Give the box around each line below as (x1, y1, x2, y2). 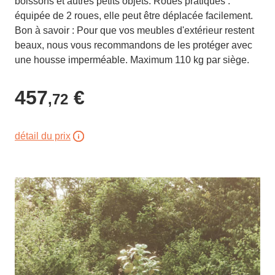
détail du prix (15, 131, 71, 141)
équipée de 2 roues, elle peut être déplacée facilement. (15, 10, 253, 21)
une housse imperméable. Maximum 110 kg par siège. (15, 55, 249, 65)
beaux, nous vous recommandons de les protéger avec (15, 40, 252, 50)
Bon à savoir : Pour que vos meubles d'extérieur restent (15, 25, 254, 36)
